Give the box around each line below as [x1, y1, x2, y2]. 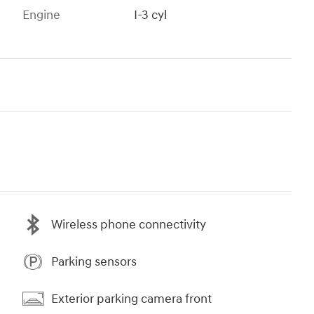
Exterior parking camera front [51, 290, 212, 307]
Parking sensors [51, 253, 137, 270]
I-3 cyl [134, 7, 168, 24]
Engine [22, 7, 60, 24]
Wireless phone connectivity [51, 216, 206, 233]
